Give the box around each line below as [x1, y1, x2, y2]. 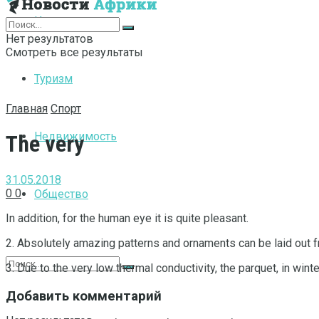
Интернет [34, 14, 84, 28]
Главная [6, 102, 48, 115]
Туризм [34, 72, 73, 85]
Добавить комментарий [6, 288, 162, 304]
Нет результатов [6, 32, 93, 46]
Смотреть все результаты [6, 46, 143, 59]
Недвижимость [34, 130, 117, 143]
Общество [34, 187, 88, 201]
